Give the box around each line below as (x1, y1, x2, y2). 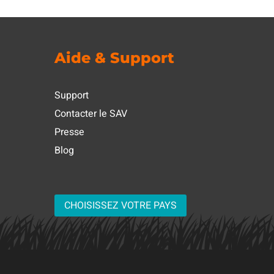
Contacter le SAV (54, 106, 128, 121)
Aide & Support (54, 49, 175, 67)
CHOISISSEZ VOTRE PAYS (64, 198, 177, 213)
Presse (54, 124, 85, 139)
